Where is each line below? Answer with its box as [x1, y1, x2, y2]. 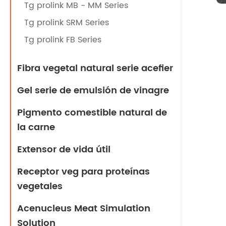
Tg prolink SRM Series [24, 16, 109, 29]
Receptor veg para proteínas [17, 164, 150, 179]
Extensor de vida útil [17, 142, 110, 157]
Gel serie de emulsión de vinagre [17, 83, 169, 98]
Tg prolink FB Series [24, 33, 101, 46]
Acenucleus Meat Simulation [17, 201, 150, 216]
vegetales [17, 179, 63, 194]
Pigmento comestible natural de [17, 105, 167, 120]
